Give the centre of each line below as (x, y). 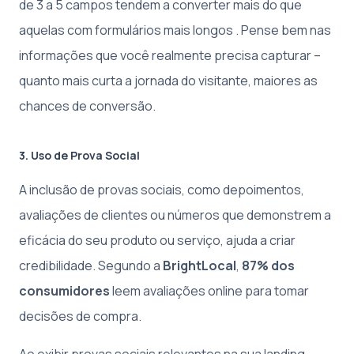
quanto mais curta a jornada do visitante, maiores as (168, 81)
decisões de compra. (80, 316)
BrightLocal (200, 265)
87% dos (268, 265)
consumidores (64, 291)
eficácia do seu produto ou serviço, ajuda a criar (157, 240)
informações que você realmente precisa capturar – (170, 55)
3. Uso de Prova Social (79, 155)
